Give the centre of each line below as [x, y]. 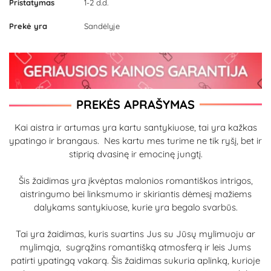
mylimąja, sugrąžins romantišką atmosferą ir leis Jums [135, 247]
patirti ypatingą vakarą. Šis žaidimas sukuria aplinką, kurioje [135, 260]
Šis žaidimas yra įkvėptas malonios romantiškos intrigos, [135, 180]
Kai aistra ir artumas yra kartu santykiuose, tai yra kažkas [135, 127]
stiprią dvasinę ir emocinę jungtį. [135, 154]
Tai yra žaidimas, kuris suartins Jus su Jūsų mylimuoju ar [135, 233]
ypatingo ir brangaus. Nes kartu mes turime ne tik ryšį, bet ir [135, 140]
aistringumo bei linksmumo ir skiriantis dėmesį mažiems [135, 194]
